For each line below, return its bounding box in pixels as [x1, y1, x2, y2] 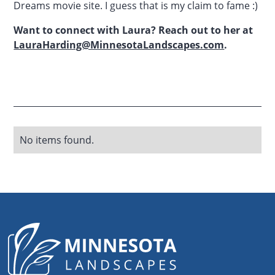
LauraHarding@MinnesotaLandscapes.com [14, 37, 225, 52]
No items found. [20, 133, 95, 147]
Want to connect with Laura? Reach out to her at [14, 23, 254, 37]
